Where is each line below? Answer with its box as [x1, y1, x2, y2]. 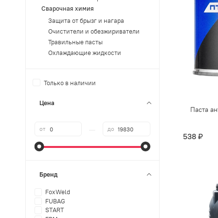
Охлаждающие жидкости [48, 49, 121, 57]
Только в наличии [43, 79, 96, 87]
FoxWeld [45, 188, 71, 196]
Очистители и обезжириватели [48, 28, 140, 36]
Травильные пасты [48, 38, 103, 46]
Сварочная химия [41, 4, 94, 12]
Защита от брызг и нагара [48, 17, 124, 25]
